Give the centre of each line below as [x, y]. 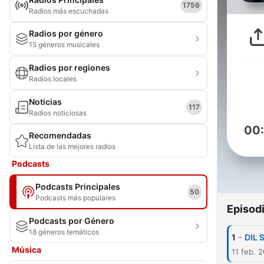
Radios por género [66, 33]
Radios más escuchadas [69, 11]
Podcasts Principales [78, 187]
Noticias [45, 102]
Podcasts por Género [72, 221]
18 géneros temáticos [64, 232]
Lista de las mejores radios [72, 146]
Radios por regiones [70, 67]
